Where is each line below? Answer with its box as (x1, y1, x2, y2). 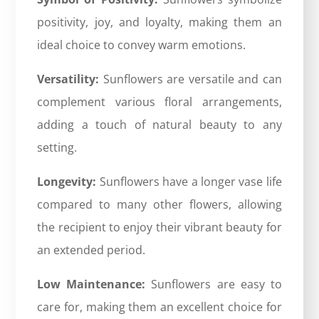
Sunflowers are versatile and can (99, 70, 282, 87)
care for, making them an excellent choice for (37, 298, 282, 315)
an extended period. (37, 241, 146, 258)
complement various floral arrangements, (37, 93, 282, 110)
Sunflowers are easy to (145, 276, 282, 292)
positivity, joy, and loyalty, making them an (37, 14, 282, 30)
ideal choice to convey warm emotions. (37, 36, 246, 53)
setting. (37, 139, 78, 155)
